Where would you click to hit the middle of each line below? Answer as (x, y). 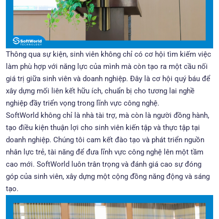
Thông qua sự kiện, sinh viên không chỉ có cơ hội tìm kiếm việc (109, 54)
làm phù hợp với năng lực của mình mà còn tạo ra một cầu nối (107, 66)
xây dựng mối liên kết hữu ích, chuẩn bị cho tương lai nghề (100, 91)
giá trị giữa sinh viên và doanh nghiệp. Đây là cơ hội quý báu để (108, 79)
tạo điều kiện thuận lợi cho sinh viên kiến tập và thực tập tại (103, 128)
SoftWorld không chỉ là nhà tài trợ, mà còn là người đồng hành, (108, 115)
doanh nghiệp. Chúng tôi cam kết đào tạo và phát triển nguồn (105, 140)
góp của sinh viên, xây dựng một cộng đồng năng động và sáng (108, 176)
